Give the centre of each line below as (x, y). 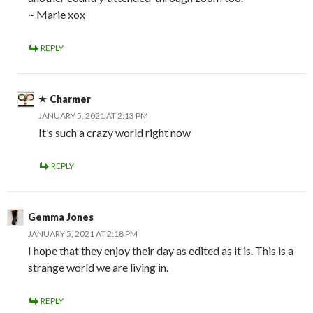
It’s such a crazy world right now (115, 132)
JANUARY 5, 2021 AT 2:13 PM (93, 116)
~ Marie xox (57, 14)
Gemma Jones (61, 217)
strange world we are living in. (98, 267)
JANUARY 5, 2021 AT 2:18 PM (83, 234)
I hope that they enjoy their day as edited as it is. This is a (161, 250)
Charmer (70, 99)
